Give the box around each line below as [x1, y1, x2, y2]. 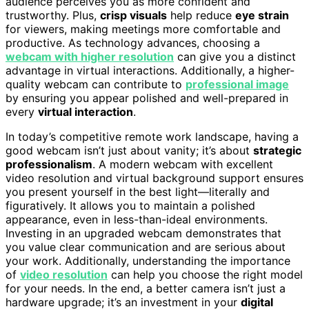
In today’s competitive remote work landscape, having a [6, 129, 299, 143]
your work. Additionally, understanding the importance [6, 253, 290, 268]
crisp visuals [100, 8, 167, 22]
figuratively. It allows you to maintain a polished [6, 198, 255, 212]
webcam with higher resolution [6, 49, 174, 63]
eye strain [235, 8, 289, 22]
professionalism [6, 157, 92, 171]
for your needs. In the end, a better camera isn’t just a [6, 281, 286, 295]
